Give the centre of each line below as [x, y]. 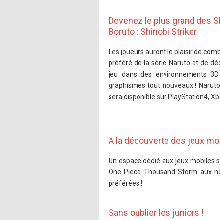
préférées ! [125, 183]
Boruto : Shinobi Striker [153, 32]
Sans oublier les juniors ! [156, 212]
